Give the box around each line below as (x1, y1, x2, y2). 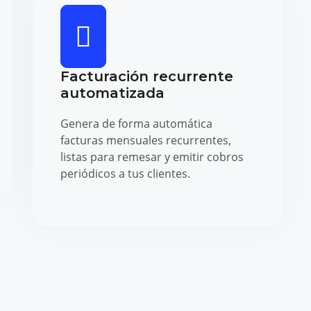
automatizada (60, 84, 165, 101)
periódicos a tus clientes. (60, 165, 190, 181)
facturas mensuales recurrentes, (60, 132, 231, 148)
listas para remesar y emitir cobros (60, 149, 244, 165)
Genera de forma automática (60, 115, 212, 131)
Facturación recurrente (60, 67, 233, 85)
